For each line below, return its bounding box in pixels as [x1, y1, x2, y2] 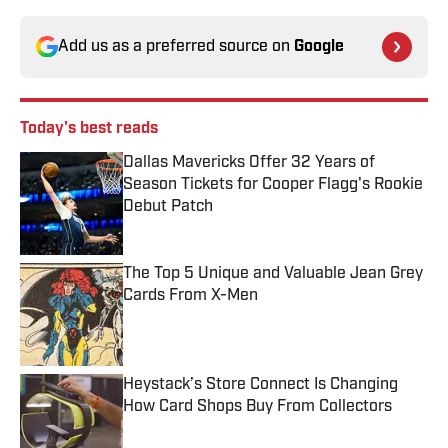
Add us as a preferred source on [58, 39, 294, 56]
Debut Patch [123, 199, 213, 216]
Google [294, 39, 344, 56]
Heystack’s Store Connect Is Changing [123, 377, 398, 394]
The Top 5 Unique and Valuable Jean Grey [123, 266, 423, 283]
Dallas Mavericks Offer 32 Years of [123, 155, 375, 172]
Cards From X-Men [123, 288, 258, 305]
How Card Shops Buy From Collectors [123, 399, 392, 416]
